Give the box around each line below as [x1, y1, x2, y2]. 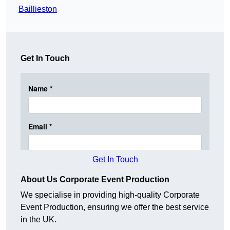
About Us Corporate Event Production [21, 175, 169, 184]
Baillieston [18, 5, 57, 14]
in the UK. [21, 215, 56, 224]
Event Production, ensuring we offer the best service [21, 203, 209, 212]
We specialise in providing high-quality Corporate [21, 190, 200, 200]
